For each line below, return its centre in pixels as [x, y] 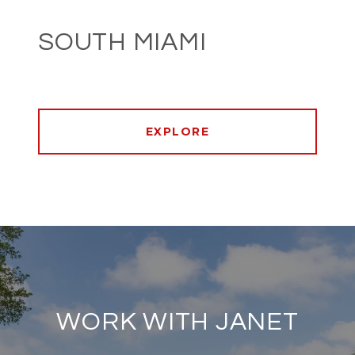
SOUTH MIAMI [122, 43]
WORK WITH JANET [177, 323]
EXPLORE [177, 132]
